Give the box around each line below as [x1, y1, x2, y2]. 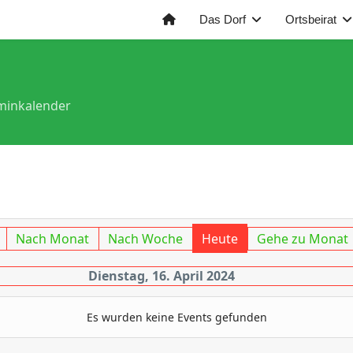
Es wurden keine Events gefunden [86, 310, 267, 325]
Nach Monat [16, 230, 90, 247]
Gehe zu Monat [257, 230, 349, 247]
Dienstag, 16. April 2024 [88, 267, 236, 284]
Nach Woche [108, 230, 184, 247]
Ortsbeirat [285, 13, 336, 26]
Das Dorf [199, 13, 246, 26]
